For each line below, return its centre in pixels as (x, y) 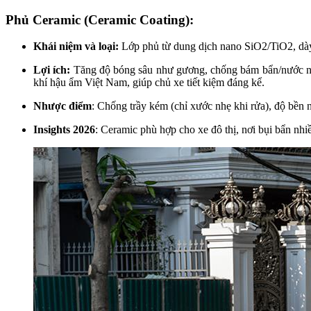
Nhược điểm (62, 106)
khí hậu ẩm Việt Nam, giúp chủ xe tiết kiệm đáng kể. (149, 83)
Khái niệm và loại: (76, 47)
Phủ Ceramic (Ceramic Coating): (100, 19)
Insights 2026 (64, 130)
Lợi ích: (53, 70)
